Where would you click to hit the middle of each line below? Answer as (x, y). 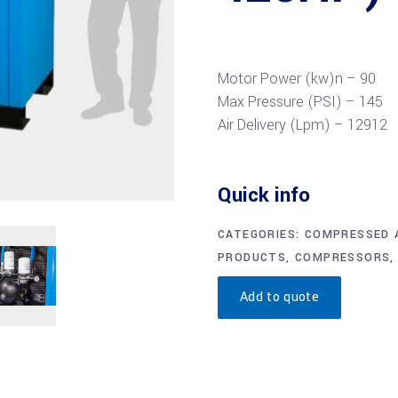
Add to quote (279, 297)
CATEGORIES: (261, 235)
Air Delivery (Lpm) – (283, 125)
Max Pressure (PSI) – (288, 102)
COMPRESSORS (343, 258)
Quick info (264, 195)
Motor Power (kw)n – (289, 79)
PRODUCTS (252, 258)
